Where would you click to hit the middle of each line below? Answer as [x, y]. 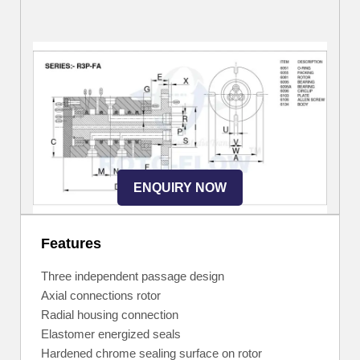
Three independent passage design [133, 276]
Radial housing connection [110, 315]
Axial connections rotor [101, 296]
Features [71, 244]
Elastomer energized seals [111, 334]
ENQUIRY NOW [180, 188]
